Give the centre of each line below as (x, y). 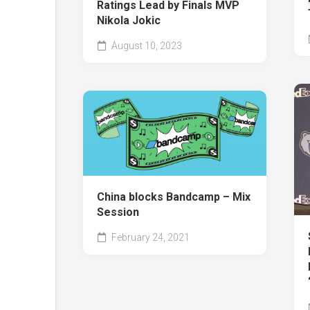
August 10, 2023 (146, 46)
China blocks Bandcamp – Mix (174, 197)
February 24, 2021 (149, 237)
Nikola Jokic (129, 21)
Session (118, 212)
